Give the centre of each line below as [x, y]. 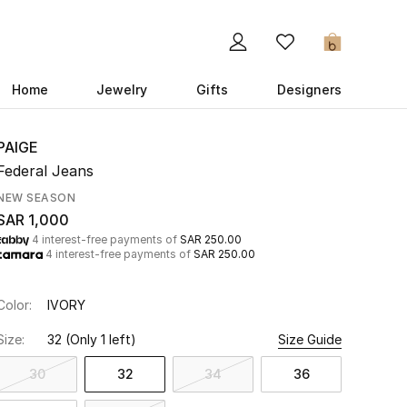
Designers [309, 89]
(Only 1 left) [101, 339]
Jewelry [122, 89]
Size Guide [310, 339]
